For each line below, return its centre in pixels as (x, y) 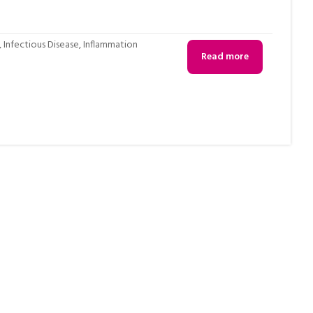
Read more (225, 57)
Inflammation (111, 45)
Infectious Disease (42, 45)
